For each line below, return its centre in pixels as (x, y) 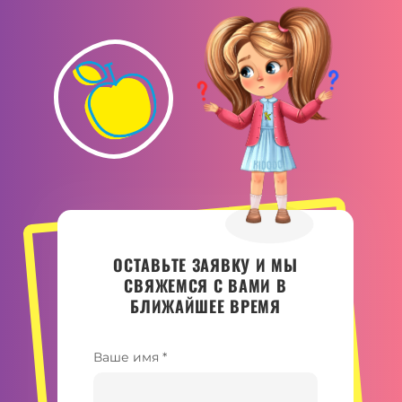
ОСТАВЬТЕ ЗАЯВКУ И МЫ (205, 265)
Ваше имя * (130, 357)
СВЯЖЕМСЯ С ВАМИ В (205, 285)
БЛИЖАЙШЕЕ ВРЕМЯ (205, 306)
